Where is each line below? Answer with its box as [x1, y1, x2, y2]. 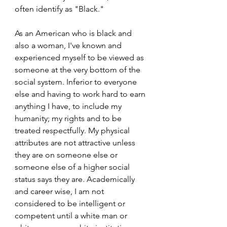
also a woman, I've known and [15, 41, 124, 50]
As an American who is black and [15, 28, 134, 38]
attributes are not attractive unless [15, 138, 137, 147]
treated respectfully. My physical [15, 126, 132, 135]
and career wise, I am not [15, 186, 106, 196]
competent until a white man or [15, 211, 129, 220]
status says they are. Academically [15, 174, 137, 184]
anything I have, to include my [15, 101, 124, 111]
